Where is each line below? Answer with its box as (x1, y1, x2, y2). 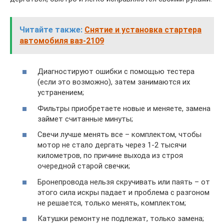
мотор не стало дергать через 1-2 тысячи (37, 140, 186, 150)
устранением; (37, 88, 84, 97)
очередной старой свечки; (37, 161, 130, 171)
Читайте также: (19, 24, 82, 34)
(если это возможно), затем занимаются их (37, 77, 190, 87)
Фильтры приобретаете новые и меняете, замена (37, 103, 210, 113)
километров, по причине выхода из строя (37, 151, 183, 160)
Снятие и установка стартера (84, 24, 201, 34)
